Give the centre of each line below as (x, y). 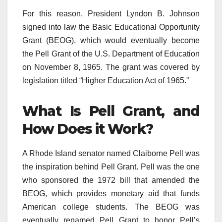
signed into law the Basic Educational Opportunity (111, 27)
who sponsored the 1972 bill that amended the (111, 180)
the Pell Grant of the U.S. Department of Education (111, 54)
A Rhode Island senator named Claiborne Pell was (111, 153)
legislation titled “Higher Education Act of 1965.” (106, 81)
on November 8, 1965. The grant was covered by (111, 67)
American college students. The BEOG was (111, 207)
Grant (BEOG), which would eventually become (111, 41)
